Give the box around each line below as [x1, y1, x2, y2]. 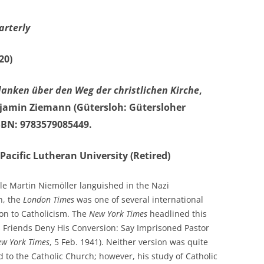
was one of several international [74, 194, 203, 205]
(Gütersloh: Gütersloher [74, 101, 186, 114]
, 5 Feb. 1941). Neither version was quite [49, 236, 208, 247]
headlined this [147, 208, 207, 219]
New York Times [89, 208, 147, 219]
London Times [23, 194, 74, 205]
